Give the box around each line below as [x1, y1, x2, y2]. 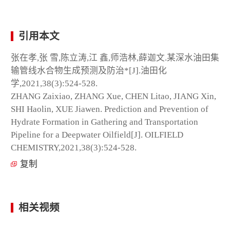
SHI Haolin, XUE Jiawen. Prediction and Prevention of [11, 104, 208, 114]
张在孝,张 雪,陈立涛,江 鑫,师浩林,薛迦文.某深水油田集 [11, 52, 219, 63]
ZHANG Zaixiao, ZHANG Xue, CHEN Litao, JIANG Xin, [11, 91, 216, 101]
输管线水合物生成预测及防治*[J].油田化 [11, 65, 167, 75]
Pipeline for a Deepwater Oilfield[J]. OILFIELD [11, 129, 183, 140]
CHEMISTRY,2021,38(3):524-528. [11, 142, 137, 152]
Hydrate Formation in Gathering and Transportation [11, 117, 198, 127]
